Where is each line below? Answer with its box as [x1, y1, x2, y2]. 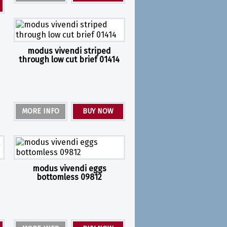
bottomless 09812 [36, 172, 102, 182]
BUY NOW [83, 106, 114, 116]
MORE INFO [22, 106, 60, 116]
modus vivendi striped [27, 46, 111, 56]
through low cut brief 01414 [19, 54, 120, 64]
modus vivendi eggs [32, 163, 106, 173]
